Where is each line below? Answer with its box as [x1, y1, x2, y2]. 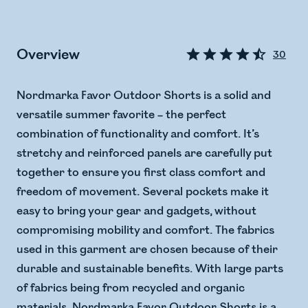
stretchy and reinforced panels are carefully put [16, 146, 272, 161]
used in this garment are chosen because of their [16, 243, 278, 257]
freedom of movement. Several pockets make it [16, 185, 269, 199]
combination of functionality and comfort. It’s [16, 127, 259, 142]
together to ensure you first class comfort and [16, 166, 265, 180]
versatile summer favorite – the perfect [16, 108, 226, 122]
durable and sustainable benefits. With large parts [16, 262, 283, 276]
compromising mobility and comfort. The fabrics [16, 223, 274, 238]
